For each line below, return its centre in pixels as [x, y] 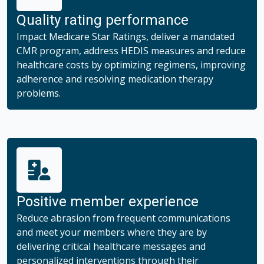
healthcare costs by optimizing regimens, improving [131, 65]
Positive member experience [108, 201]
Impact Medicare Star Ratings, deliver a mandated [126, 36]
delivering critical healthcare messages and [111, 246]
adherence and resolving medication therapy [115, 79]
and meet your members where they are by [112, 232]
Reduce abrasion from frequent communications [123, 218]
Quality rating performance [103, 20]
